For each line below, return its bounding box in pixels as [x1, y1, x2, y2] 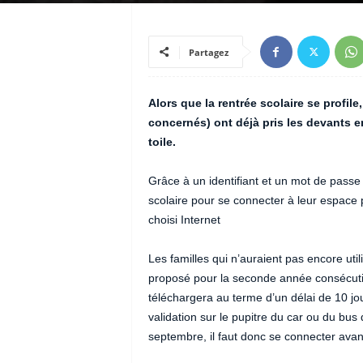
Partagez [188, 46, 228, 58]
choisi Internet [147, 213, 220, 226]
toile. [147, 135, 176, 148]
